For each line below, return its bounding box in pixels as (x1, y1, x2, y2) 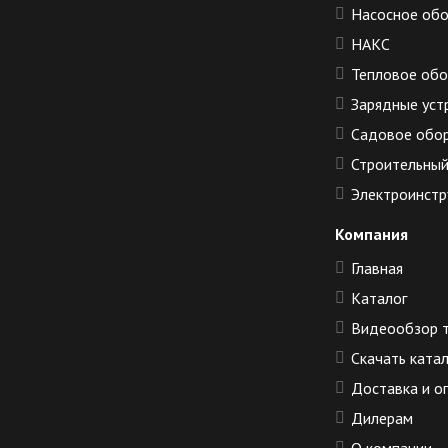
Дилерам (351, 408, 413, 429)
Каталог (351, 288, 407, 309)
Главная (351, 258, 403, 279)
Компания (335, 224, 408, 245)
